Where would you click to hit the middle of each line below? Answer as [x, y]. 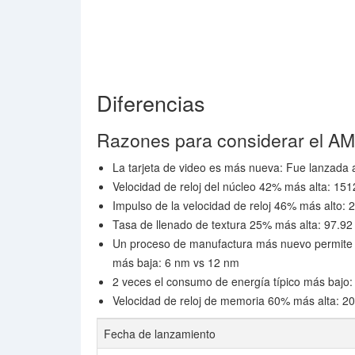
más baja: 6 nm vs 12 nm [176, 262]
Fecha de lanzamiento [160, 334]
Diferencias [151, 103]
